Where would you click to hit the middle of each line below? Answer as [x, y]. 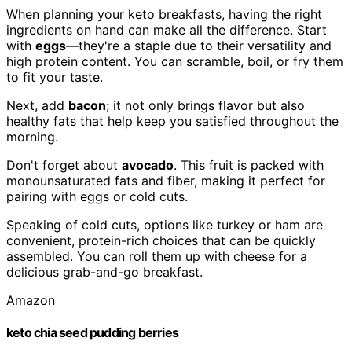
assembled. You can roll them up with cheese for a [157, 257]
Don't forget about [64, 165]
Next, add [37, 106]
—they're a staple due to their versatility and [199, 46]
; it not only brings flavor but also [205, 106]
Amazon [31, 301]
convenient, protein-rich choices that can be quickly [161, 241]
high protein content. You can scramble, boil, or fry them [175, 62]
